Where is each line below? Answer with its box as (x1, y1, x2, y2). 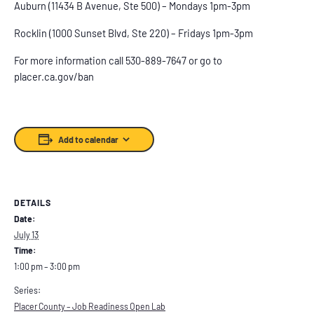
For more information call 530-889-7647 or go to (14, 53, 222, 67)
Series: (14, 285, 41, 295)
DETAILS (14, 197, 51, 207)
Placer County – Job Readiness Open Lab (14, 301, 165, 311)
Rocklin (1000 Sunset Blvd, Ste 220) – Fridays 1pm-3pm (14, 26, 253, 39)
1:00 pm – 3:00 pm (14, 261, 80, 271)
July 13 (14, 229, 39, 240)
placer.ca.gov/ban (14, 69, 94, 83)
